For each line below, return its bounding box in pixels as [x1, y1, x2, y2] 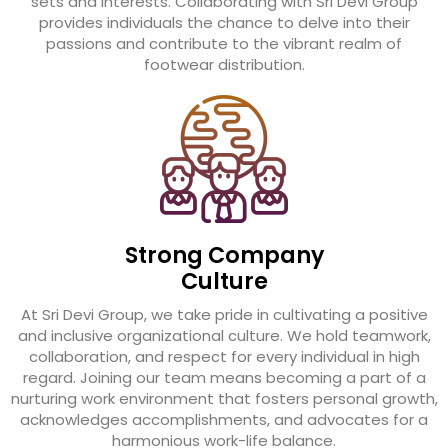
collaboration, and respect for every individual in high [28, 346, 420, 368]
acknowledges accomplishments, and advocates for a [20, 409, 428, 431]
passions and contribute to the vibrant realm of [46, 32, 402, 54]
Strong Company [124, 240, 324, 272]
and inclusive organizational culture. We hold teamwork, [17, 325, 431, 347]
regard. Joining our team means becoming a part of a [22, 367, 426, 389]
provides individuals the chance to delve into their [38, 11, 410, 33]
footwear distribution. [143, 53, 305, 75]
